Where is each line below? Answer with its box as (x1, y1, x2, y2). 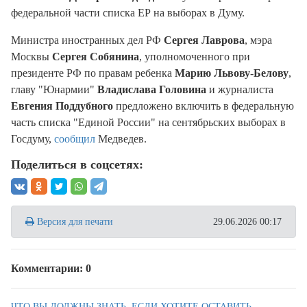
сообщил (54, 133, 95, 145)
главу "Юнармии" (11, 84, 97, 95)
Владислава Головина (97, 84, 206, 95)
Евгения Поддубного (11, 100, 113, 112)
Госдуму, (11, 133, 54, 145)
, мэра (245, 34, 272, 46)
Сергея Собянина (52, 51, 139, 62)
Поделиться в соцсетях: (11, 158, 143, 171)
